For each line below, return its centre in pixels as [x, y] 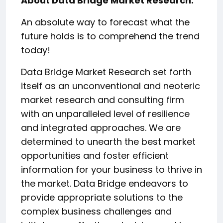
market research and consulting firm [103, 100]
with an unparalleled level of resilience [105, 113]
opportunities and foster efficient [95, 155]
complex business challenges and [96, 211]
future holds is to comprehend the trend [110, 36]
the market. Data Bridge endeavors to [105, 183]
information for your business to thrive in [111, 169]
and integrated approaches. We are [101, 127]
